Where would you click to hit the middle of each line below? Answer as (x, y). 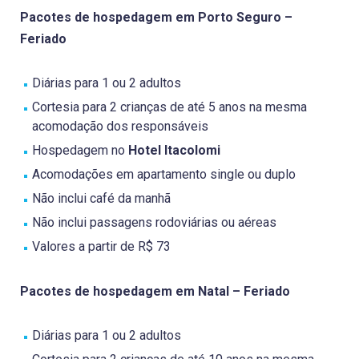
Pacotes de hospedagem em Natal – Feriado (155, 291)
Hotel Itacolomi (173, 150)
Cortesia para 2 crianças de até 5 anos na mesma (169, 107)
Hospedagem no (79, 150)
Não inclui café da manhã (101, 198)
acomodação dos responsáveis (120, 126)
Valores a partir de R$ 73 (101, 246)
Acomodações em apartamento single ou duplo (164, 174)
